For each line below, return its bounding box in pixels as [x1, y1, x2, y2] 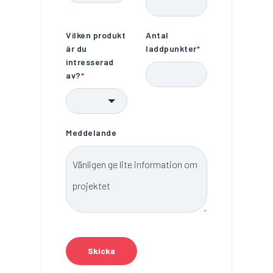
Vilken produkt [66, 30, 126, 41]
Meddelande [66, 127, 117, 138]
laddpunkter [146, 43, 197, 54]
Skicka [88, 246, 116, 257]
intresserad [66, 57, 114, 68]
